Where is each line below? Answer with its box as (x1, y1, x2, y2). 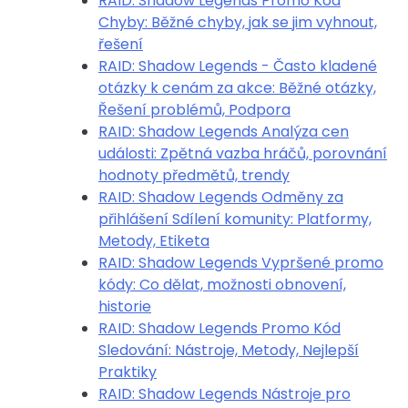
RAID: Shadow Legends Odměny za (98, 187, 343, 208)
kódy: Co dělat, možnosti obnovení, (98, 274, 346, 295)
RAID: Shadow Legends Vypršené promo (98, 252, 383, 273)
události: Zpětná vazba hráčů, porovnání (98, 143, 387, 164)
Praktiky (98, 362, 157, 382)
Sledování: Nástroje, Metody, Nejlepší (98, 340, 359, 361)
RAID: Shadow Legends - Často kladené (98, 56, 377, 76)
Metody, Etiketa (98, 230, 209, 251)
